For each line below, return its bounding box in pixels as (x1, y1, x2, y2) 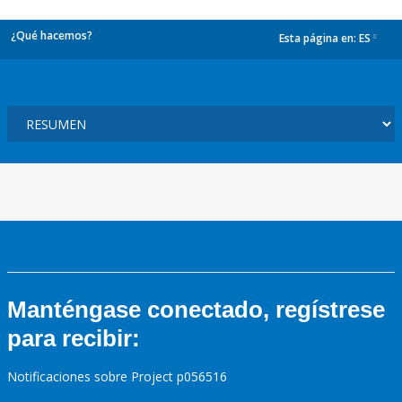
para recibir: (7, 325, 140, 352)
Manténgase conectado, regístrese (7, 296, 385, 323)
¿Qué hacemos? (11, 28, 92, 43)
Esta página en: (279, 31, 359, 47)
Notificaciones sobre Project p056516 (7, 368, 227, 385)
